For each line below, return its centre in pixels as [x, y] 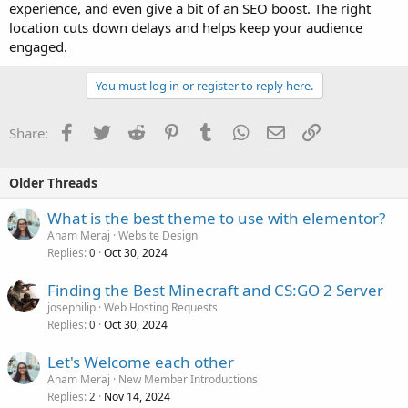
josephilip [71, 307]
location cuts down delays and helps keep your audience [186, 27]
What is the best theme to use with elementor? [216, 218]
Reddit [164, 131]
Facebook [105, 131]
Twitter [132, 131]
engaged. [38, 46]
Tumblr [237, 131]
